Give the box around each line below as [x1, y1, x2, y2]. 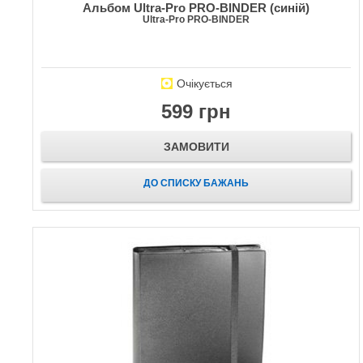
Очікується [176, 77, 233, 91]
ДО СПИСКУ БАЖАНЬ [143, 177, 249, 190]
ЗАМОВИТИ [163, 140, 229, 154]
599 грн [161, 100, 231, 123]
